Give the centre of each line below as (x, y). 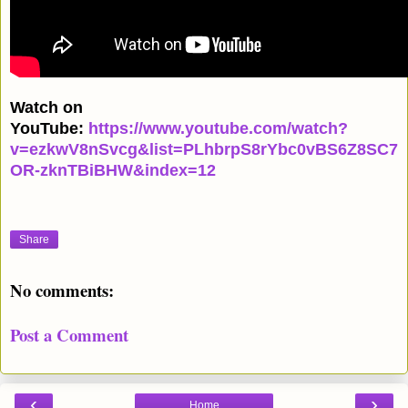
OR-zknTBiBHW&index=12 (113, 170)
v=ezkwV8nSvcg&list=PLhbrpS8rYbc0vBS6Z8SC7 (204, 149)
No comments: (62, 291)
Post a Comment (69, 334)
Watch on (46, 107)
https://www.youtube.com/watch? (218, 128)
